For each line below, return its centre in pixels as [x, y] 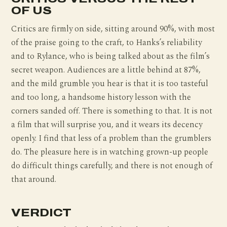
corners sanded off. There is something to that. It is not [112, 111]
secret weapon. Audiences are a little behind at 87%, [106, 70]
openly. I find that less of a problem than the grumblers [111, 138]
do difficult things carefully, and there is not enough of [112, 166]
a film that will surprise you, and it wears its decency [107, 125]
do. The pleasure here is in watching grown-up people [110, 152]
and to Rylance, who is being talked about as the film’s [111, 56]
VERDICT [41, 212]
